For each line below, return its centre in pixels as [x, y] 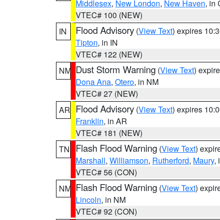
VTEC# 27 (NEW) [107, 94]
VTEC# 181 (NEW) [109, 133]
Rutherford [171, 160]
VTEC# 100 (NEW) [109, 15]
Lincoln [88, 200]
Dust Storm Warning [116, 69]
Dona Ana [93, 82]
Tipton [87, 42]
